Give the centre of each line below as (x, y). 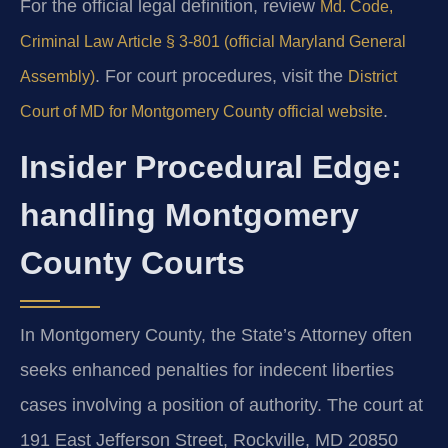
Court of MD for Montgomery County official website (201, 111)
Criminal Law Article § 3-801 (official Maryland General (213, 41)
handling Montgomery (189, 215)
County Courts (132, 263)
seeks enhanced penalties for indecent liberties (207, 370)
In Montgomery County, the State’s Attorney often (216, 335)
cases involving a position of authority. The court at (221, 405)
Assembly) (57, 76)
